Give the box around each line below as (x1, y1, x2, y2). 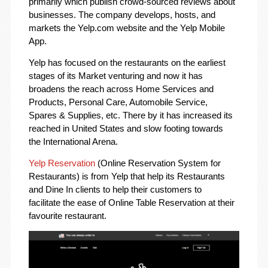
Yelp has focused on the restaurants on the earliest (28, 57, 226, 68)
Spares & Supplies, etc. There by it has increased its (28, 109, 233, 120)
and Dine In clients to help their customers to (28, 184, 202, 194)
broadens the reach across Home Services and (28, 83, 214, 94)
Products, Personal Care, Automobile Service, (28, 96, 208, 107)
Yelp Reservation (28, 157, 95, 168)
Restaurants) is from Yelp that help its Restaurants (28, 170, 225, 181)
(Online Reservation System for (95, 157, 221, 168)
